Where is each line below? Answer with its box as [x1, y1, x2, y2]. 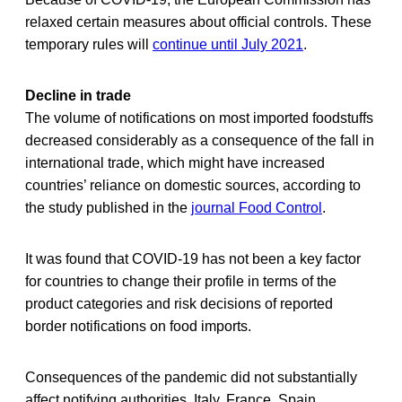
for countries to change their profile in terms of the [25, 273, 336, 289]
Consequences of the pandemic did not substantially [25, 369, 357, 385]
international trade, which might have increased [25, 154, 325, 170]
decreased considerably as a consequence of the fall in [25, 132, 374, 148]
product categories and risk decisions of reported [25, 295, 333, 311]
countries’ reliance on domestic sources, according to [25, 177, 361, 193]
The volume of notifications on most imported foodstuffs [25, 109, 373, 126]
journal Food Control [191, 199, 322, 215]
